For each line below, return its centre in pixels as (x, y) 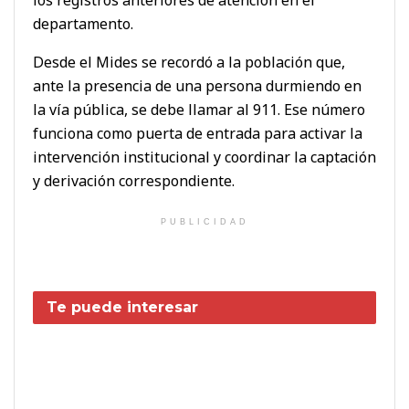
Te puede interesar (122, 307)
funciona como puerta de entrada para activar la (198, 133)
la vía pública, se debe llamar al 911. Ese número (199, 109)
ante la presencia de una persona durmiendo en (197, 85)
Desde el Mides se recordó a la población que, (189, 62)
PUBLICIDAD (204, 221)
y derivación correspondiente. (134, 180)
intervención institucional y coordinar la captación (204, 157)
